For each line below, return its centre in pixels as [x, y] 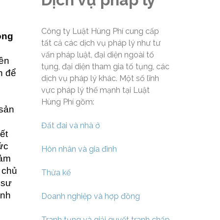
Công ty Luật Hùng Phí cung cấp [100, 31]
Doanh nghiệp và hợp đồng [90, 196]
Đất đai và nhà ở [70, 126]
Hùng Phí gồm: [68, 102]
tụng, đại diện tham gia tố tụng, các [105, 67]
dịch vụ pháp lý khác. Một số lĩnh [100, 79]
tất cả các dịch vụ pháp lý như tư [101, 43]
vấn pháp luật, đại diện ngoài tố [97, 55]
